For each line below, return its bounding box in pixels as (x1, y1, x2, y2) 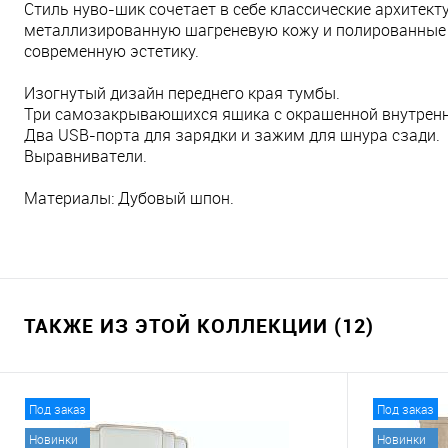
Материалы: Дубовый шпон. (24, 186, 234, 209)
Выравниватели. (24, 144, 147, 167)
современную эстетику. (24, 39, 199, 62)
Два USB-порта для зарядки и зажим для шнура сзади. (24, 123, 440, 146)
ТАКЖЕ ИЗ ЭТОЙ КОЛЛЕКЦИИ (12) (24, 311, 374, 339)
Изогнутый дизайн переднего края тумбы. (24, 81, 340, 104)
